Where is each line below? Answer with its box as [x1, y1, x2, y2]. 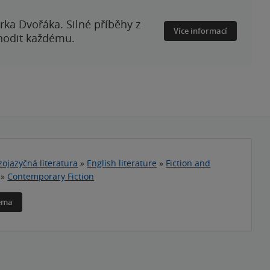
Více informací [174, 25, 227, 37]
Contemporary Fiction [7, 171, 95, 183]
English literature [87, 157, 157, 169]
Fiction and [166, 157, 211, 169]
